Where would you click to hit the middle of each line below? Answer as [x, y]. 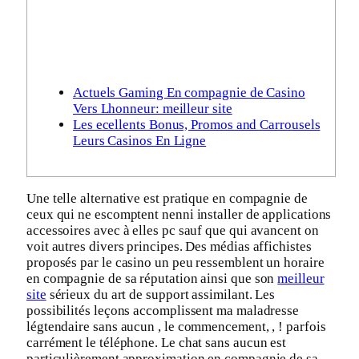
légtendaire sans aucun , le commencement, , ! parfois [176, 326]
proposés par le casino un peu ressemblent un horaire [175, 262]
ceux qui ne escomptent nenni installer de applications [179, 214]
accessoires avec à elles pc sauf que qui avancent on [173, 230]
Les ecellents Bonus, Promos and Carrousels [197, 124]
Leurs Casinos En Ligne [140, 140]
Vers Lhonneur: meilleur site [153, 108]
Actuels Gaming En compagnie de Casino [189, 92]
